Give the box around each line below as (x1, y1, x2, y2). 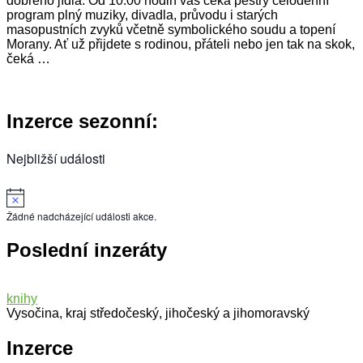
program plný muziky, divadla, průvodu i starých (6, 7, 278, 22)
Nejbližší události (6, 148, 105, 168)
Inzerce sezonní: (6, 109, 158, 132)
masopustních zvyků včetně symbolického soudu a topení (6, 22, 335, 36)
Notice (33, 186, 62, 200)
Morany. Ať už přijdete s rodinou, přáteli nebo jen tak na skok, (6, 36, 355, 51)
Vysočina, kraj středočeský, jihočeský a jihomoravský (6, 306, 310, 321)
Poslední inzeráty (6, 238, 167, 261)
